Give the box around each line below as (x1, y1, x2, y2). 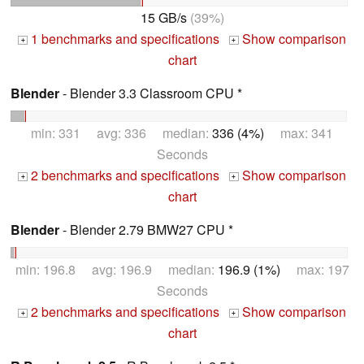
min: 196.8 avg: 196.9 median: (15, 260, 218, 279)
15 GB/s (140, 8, 187, 28)
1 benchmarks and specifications (28, 29, 219, 49)
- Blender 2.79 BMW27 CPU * (59, 220, 233, 240)
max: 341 (264, 123, 333, 143)
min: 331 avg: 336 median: (31, 123, 212, 143)
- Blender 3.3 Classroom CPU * (59, 84, 242, 103)
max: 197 (279, 260, 349, 279)
